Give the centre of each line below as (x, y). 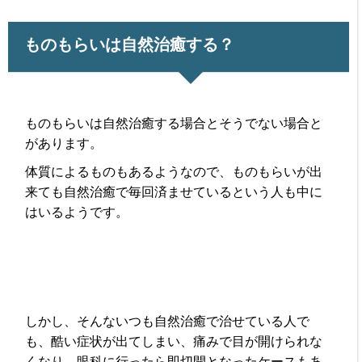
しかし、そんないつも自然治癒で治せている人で (168, 321)
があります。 (64, 143)
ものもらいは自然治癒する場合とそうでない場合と (174, 123)
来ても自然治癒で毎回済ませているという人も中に (174, 192)
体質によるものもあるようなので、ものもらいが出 (174, 171)
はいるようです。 (77, 212)
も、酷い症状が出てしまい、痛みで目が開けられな (174, 341)
